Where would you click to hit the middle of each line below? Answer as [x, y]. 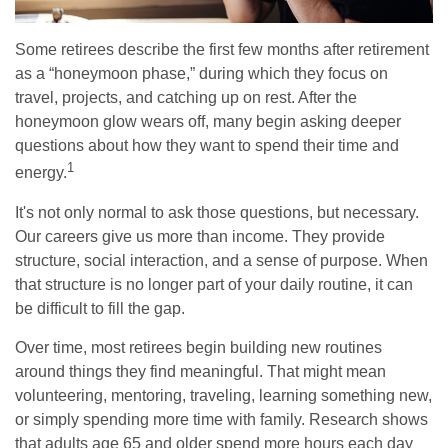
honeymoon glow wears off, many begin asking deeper [208, 122]
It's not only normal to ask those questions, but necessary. [217, 212]
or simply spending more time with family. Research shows [221, 419]
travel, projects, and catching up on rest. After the [186, 98]
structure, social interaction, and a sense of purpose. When [221, 260]
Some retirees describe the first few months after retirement [222, 50]
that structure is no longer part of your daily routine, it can [214, 284]
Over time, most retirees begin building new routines [198, 347]
